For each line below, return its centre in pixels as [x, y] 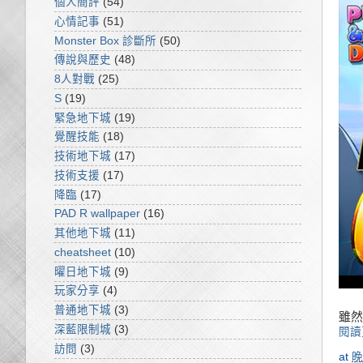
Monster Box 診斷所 [105, 41]
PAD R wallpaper [97, 214]
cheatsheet [83, 252]
